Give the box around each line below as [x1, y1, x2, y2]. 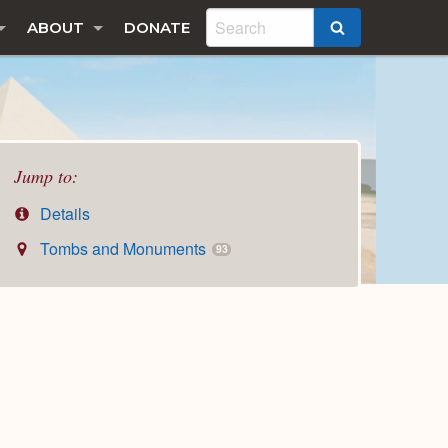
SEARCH [345, 19, 410, 39]
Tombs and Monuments [36, 237, 211, 261]
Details [36, 202, 91, 226]
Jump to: [14, 164, 78, 188]
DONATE [124, 18, 190, 37]
